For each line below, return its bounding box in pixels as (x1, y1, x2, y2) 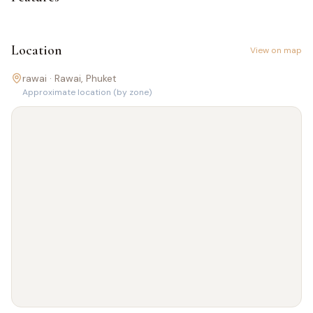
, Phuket (81, 72, 117, 85)
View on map (250, 45, 302, 57)
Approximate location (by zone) (22, 87, 152, 99)
